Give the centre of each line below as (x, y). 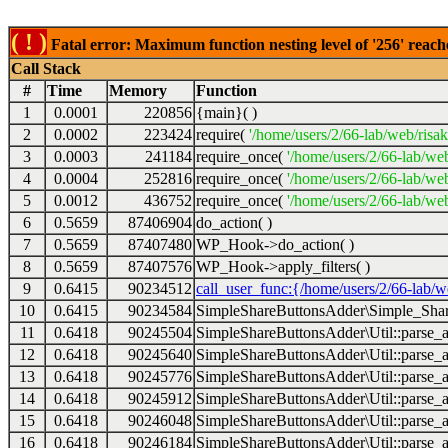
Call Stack (46, 68)
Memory (138, 90)
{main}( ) (226, 112)
